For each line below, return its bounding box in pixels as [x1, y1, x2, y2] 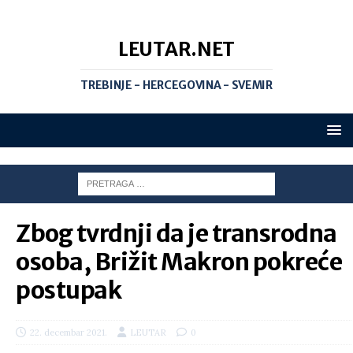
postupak [16, 275, 121, 305]
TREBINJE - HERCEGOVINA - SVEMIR [80, 78, 273, 92]
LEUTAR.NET [118, 37, 235, 61]
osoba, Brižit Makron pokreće [16, 247, 342, 277]
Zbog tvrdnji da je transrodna [16, 218, 337, 248]
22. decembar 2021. [30, 327, 107, 338]
